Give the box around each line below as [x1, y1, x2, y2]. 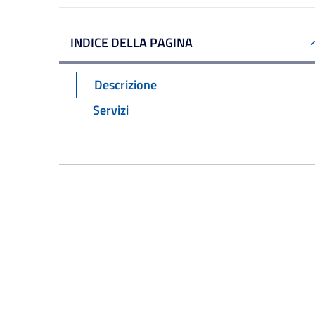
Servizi [93, 100, 129, 120]
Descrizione [94, 75, 157, 94]
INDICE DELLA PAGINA [70, 33, 193, 52]
